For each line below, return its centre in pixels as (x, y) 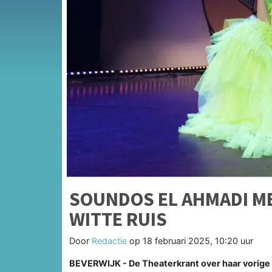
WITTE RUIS (118, 219)
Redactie (109, 240)
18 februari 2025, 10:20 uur (198, 240)
